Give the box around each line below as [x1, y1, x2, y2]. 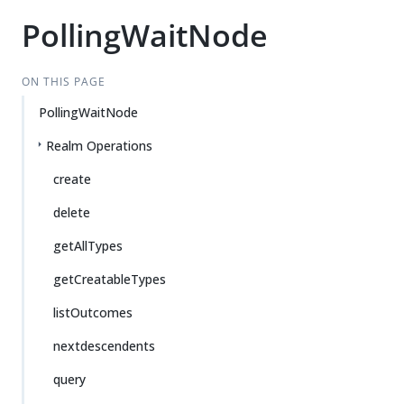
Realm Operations [46, 137, 152, 154]
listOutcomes [53, 304, 133, 321]
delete [53, 204, 90, 221]
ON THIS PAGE [21, 74, 106, 89]
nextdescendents [53, 337, 155, 354]
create [53, 170, 91, 188]
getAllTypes [53, 237, 123, 254]
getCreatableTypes [53, 271, 166, 288]
